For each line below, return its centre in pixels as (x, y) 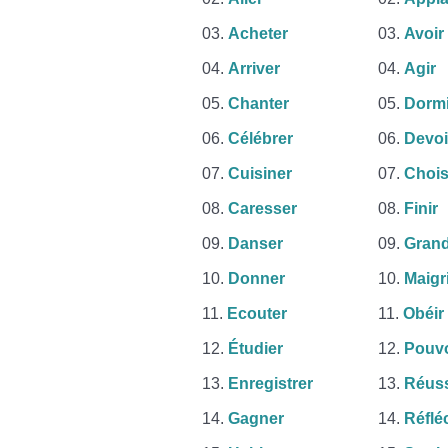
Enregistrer (270, 383)
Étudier (255, 348)
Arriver (254, 68)
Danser (255, 243)
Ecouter (257, 313)
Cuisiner (260, 173)
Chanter (258, 103)
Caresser (262, 208)
